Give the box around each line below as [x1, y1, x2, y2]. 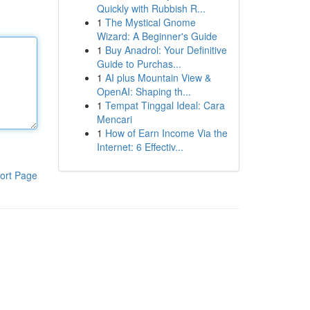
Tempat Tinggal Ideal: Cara [104, 98, 225, 112]
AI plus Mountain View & [104, 71, 211, 84]
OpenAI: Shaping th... [96, 84, 191, 98]
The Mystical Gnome [104, 15, 196, 29]
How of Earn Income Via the [104, 126, 228, 140]
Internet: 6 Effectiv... [96, 140, 183, 154]
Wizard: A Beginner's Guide [96, 29, 217, 43]
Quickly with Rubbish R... [96, 1, 206, 15]
